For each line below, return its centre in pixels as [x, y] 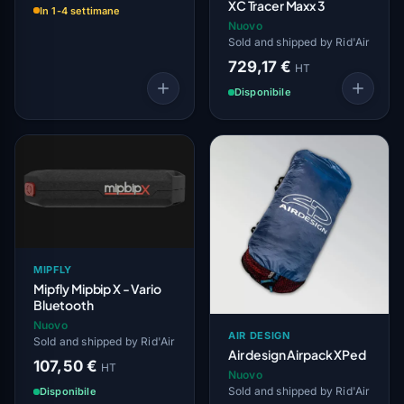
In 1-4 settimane [80, 10]
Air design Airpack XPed [297, 354]
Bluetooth [64, 304]
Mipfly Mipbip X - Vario [97, 288]
